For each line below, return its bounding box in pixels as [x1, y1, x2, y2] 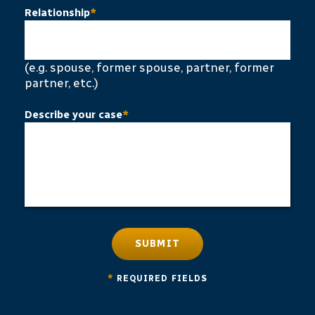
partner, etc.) [25, 76, 98, 90]
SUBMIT [134, 238, 181, 250]
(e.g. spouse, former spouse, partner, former [25, 60, 274, 75]
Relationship [25, 6, 90, 19]
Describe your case [25, 108, 122, 121]
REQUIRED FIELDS [116, 274, 208, 283]
